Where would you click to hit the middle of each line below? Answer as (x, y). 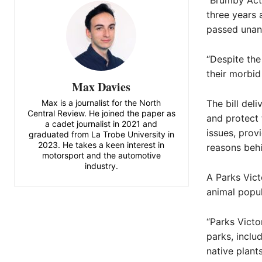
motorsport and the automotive (101, 155)
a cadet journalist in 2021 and (101, 123)
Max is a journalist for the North (101, 102)
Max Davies (101, 87)
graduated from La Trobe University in (101, 134)
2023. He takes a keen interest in (101, 144)
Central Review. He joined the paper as (101, 113)
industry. (101, 166)
